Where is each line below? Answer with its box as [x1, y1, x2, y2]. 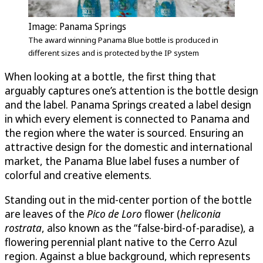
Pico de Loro [87, 207, 144, 221]
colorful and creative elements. [5, 168, 151, 183]
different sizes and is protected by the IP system [28, 48, 199, 59]
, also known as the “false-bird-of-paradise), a [42, 221, 254, 235]
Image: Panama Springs [28, 20, 126, 33]
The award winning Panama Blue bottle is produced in [28, 35, 218, 46]
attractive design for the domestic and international [5, 140, 252, 154]
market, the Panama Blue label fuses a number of [5, 154, 240, 168]
